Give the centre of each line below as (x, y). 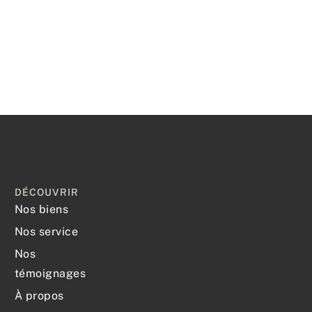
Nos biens (41, 210)
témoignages (50, 274)
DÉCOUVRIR (46, 193)
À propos (39, 296)
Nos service (46, 232)
